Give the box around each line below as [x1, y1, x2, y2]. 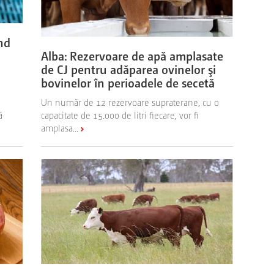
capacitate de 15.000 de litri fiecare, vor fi [41, 108, 199, 120]
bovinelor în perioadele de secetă [41, 74, 215, 91]
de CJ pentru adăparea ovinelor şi [41, 61, 217, 77]
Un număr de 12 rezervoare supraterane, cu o [41, 95, 220, 108]
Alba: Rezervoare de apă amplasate [41, 47, 224, 64]
